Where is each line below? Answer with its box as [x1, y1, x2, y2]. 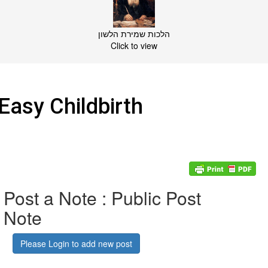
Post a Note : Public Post [4, 185, 201, 211]
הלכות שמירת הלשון [98, 27, 170, 39]
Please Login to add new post [20, 237, 132, 250]
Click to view [111, 39, 157, 51]
